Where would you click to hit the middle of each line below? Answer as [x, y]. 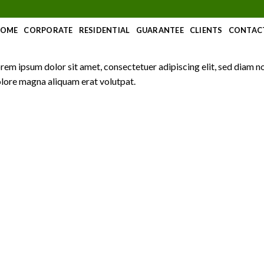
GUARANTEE [160, 30]
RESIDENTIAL [104, 30]
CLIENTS [206, 30]
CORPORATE [48, 30]
